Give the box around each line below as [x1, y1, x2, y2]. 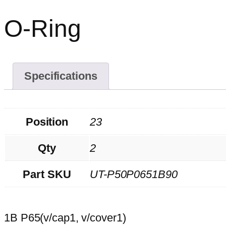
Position [25, 115, 69, 128]
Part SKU [23, 167, 71, 181]
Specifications [24, 70, 97, 83]
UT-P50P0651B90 [90, 167, 178, 181]
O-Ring [4, 15, 81, 42]
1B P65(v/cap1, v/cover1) [4, 211, 126, 224]
